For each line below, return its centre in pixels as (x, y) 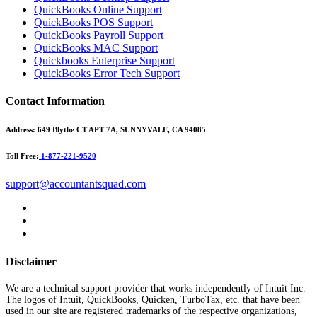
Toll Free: (22, 156)
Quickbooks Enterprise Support (104, 61)
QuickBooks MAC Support (96, 48)
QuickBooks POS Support (93, 23)
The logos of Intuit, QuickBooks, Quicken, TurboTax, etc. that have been (153, 299)
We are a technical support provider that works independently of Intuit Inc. (156, 288)
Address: (21, 130)
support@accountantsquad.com (76, 184)
